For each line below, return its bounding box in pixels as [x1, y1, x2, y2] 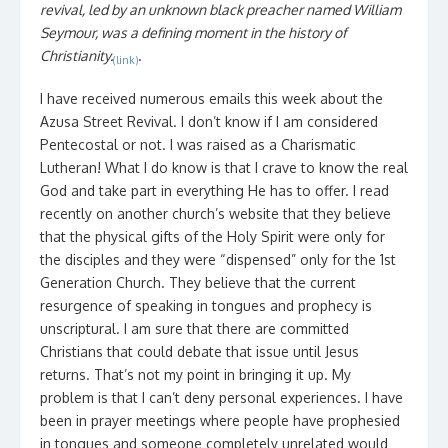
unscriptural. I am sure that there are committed [40, 320, 349, 337]
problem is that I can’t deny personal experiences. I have [40, 389, 403, 406]
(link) [113, 53, 138, 66]
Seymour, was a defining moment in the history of [40, 24, 347, 41]
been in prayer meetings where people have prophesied [40, 412, 400, 429]
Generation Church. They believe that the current [40, 274, 356, 291]
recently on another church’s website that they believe [40, 205, 391, 222]
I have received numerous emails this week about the [40, 90, 383, 107]
